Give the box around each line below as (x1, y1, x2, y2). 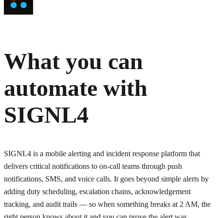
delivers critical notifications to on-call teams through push (4, 162, 182, 171)
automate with (4, 75, 147, 101)
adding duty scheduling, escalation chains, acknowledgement (4, 187, 191, 196)
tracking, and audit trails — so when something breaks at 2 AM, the (4, 200, 211, 209)
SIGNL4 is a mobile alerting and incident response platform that (4, 149, 200, 158)
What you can (4, 48, 143, 74)
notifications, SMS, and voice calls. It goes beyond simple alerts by (4, 175, 209, 183)
